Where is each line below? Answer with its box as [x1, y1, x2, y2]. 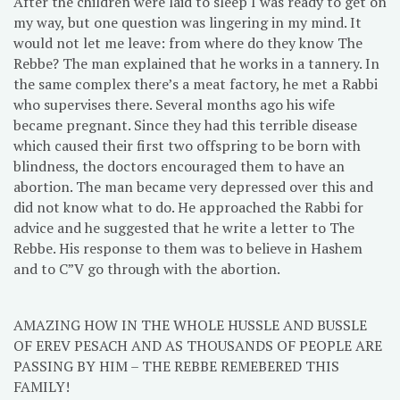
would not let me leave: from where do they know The [13, 33, 362, 54]
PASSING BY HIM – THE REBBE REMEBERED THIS [13, 356, 339, 377]
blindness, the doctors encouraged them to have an [13, 156, 345, 177]
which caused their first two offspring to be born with [13, 136, 361, 156]
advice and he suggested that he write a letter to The [13, 218, 354, 238]
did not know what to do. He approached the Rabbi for [13, 197, 363, 218]
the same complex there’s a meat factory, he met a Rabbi [13, 74, 378, 95]
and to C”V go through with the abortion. [13, 259, 280, 279]
